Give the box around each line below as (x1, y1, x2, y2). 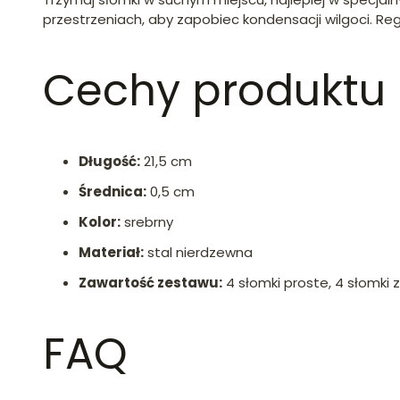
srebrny (121, 212, 173, 231)
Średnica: (79, 181, 146, 201)
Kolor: (79, 212, 121, 231)
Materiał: (79, 242, 144, 262)
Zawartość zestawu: (79, 272, 222, 292)
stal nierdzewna (144, 242, 253, 262)
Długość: (79, 151, 140, 171)
